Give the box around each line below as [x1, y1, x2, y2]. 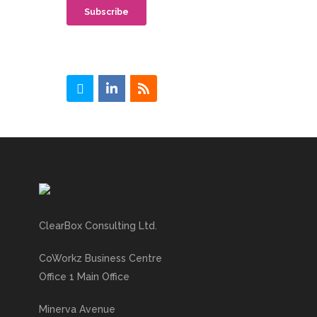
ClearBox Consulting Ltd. [39, 220, 157, 232]
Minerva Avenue [39, 304, 115, 316]
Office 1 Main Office [39, 271, 129, 283]
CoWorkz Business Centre [39, 253, 162, 265]
